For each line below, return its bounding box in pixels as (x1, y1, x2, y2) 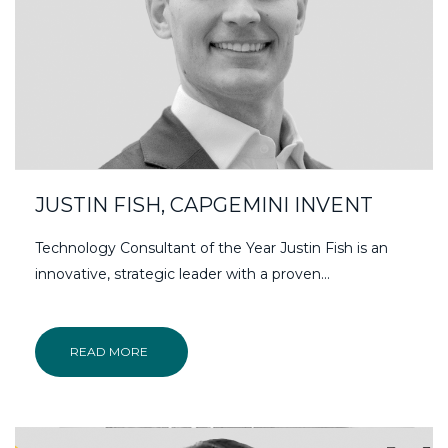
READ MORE (70, 343, 148, 359)
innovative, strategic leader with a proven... (35, 264, 330, 283)
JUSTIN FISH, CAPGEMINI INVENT (35, 192, 373, 217)
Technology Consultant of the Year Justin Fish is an (35, 238, 388, 257)
